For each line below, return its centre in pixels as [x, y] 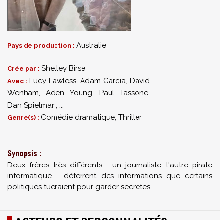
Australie [91, 45]
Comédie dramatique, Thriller [91, 117]
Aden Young [69, 93]
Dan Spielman [32, 105]
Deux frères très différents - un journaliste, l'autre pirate [110, 165]
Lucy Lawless [53, 81]
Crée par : [24, 69]
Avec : [18, 81]
